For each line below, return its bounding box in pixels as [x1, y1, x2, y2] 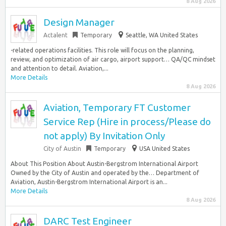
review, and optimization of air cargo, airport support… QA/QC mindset [11, 56, 215, 63]
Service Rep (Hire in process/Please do [43, 116, 211, 127]
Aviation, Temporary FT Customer [43, 102, 191, 113]
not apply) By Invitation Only [43, 130, 165, 141]
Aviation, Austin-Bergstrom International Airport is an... [11, 179, 167, 185]
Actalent [43, 32, 68, 38]
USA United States [139, 145, 190, 152]
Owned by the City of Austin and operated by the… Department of [11, 169, 199, 176]
